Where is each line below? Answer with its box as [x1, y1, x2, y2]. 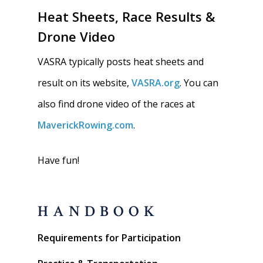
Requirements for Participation [38, 231, 181, 244]
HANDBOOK [38, 202, 159, 221]
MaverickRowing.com [38, 119, 134, 131]
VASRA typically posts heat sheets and [38, 55, 204, 68]
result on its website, [38, 76, 132, 89]
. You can [180, 76, 219, 89]
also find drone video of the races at [38, 97, 195, 110]
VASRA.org [131, 76, 180, 89]
